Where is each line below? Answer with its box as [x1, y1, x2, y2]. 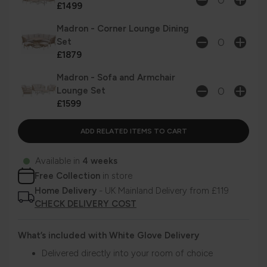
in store [100, 170, 132, 182]
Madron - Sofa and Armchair [57, 72, 175, 83]
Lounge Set [57, 85, 105, 97]
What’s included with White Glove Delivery [18, 230, 199, 241]
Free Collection [35, 170, 100, 182]
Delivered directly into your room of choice [42, 247, 213, 259]
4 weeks [82, 156, 117, 167]
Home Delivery [35, 185, 97, 197]
